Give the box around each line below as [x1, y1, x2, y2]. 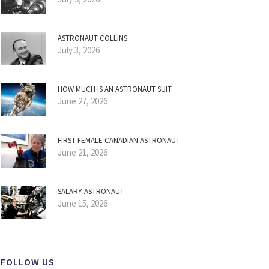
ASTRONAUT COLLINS [58, 33, 127, 43]
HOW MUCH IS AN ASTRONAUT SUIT [58, 84, 172, 94]
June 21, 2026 [58, 147, 107, 158]
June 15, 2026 [58, 198, 107, 209]
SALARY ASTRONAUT [58, 186, 124, 196]
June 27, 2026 [58, 95, 107, 107]
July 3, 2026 [58, 44, 100, 56]
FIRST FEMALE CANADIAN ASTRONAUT [58, 135, 180, 145]
